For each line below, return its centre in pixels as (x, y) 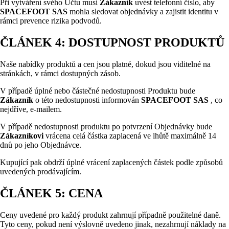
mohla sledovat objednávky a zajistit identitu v (144, 11)
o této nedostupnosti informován (88, 100)
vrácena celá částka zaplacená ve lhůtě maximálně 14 (131, 135)
